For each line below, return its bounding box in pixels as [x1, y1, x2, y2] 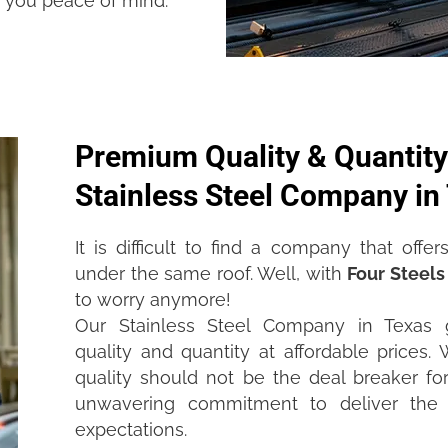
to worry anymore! [75, 289, 231, 311]
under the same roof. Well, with [75, 263, 348, 285]
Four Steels [347, 263, 445, 285]
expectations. [75, 419, 187, 441]
